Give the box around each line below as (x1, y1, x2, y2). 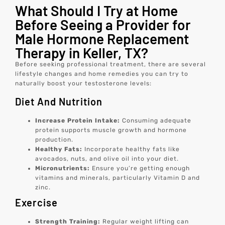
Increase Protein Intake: (35, 117, 121, 124)
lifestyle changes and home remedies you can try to (15, 70, 189, 77)
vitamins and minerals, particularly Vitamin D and (35, 174, 200, 181)
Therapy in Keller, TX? (15, 44, 149, 61)
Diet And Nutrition (15, 95, 103, 107)
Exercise (15, 196, 58, 208)
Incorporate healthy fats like (84, 146, 180, 153)
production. (35, 136, 74, 143)
